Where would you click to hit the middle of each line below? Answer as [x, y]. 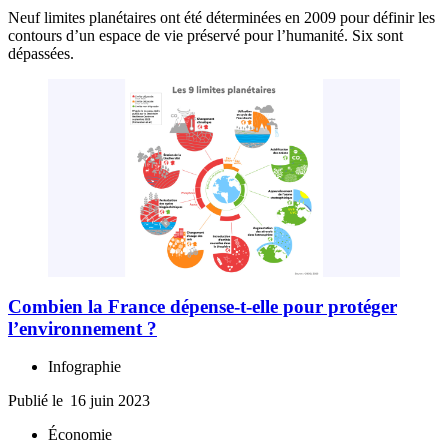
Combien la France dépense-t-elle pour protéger [202, 306]
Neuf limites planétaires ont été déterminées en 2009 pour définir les [221, 18]
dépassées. [41, 54]
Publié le [37, 401]
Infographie [84, 367]
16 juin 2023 [110, 401]
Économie [80, 435]
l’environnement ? [82, 328]
